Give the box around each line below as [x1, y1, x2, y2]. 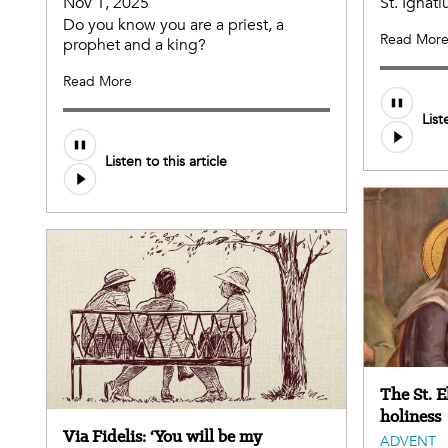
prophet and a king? [63, 33, 206, 56]
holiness [380, 405, 441, 428]
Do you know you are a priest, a [63, 13, 284, 36]
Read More [63, 71, 132, 91]
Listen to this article [105, 152, 227, 172]
